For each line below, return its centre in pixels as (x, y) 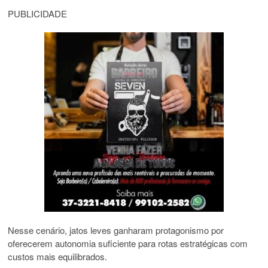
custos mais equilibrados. (58, 257)
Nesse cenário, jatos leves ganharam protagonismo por (116, 230)
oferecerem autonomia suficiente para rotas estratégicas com (128, 243)
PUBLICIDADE (38, 14)
